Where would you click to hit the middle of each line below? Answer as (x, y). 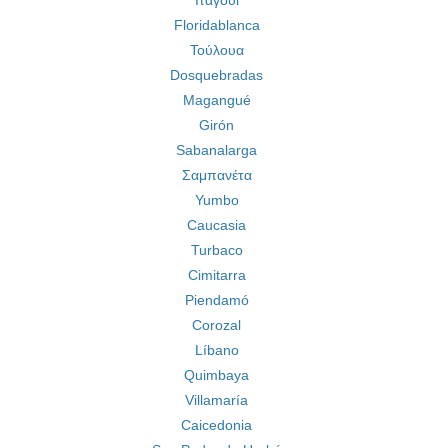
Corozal (216, 325)
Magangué (216, 100)
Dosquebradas (216, 75)
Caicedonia (216, 425)
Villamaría (216, 400)
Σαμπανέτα (216, 175)
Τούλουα (216, 50)
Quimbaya (216, 375)
